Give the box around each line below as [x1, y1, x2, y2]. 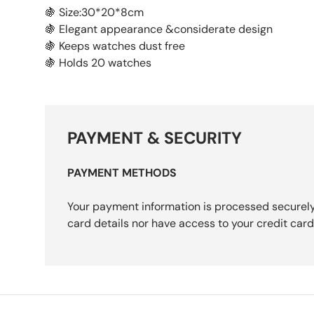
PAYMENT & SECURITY [67, 128, 242, 149]
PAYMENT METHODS [67, 165, 177, 181]
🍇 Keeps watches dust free [45, 39, 188, 54]
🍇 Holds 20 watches [45, 55, 154, 71]
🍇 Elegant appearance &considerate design [45, 22, 275, 37]
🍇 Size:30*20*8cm [45, 5, 146, 20]
